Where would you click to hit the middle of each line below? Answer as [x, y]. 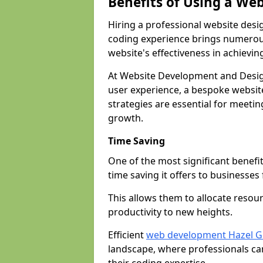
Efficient [127, 235]
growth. [126, 118]
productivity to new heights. [170, 212]
